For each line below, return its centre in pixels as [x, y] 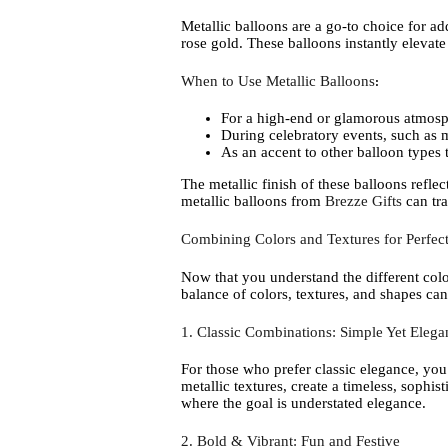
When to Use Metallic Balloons [277, 80]
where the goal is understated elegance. [303, 403]
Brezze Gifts [363, 201]
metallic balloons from [252, 201]
